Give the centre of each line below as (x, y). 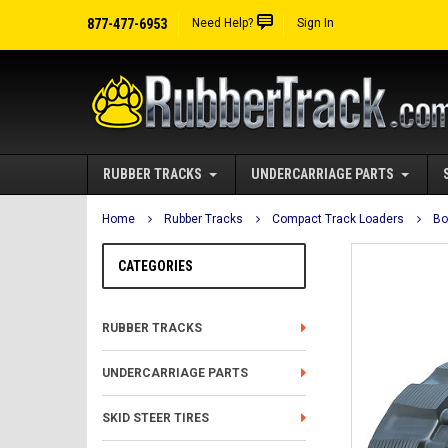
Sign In (315, 23)
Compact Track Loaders (338, 219)
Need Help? (222, 23)
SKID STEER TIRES (155, 418)
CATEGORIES (155, 266)
